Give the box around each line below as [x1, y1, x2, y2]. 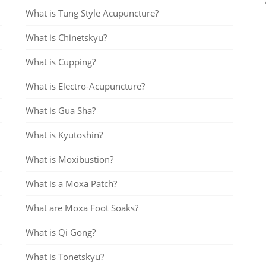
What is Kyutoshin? [26, 129, 103, 141]
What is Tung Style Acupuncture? [26, 7, 159, 19]
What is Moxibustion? [26, 153, 113, 165]
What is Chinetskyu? [26, 31, 107, 43]
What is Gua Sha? [26, 104, 96, 116]
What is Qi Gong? [26, 226, 96, 238]
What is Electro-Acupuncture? [26, 80, 145, 92]
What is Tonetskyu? [26, 251, 104, 262]
